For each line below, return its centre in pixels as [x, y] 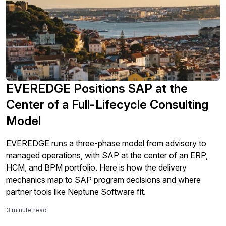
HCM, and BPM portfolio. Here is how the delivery [96, 168]
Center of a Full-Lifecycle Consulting [107, 105]
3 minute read [26, 210]
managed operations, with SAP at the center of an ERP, [107, 156]
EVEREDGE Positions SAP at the [97, 89]
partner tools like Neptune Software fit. [76, 192]
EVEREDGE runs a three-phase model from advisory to [106, 144]
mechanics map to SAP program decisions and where [103, 180]
